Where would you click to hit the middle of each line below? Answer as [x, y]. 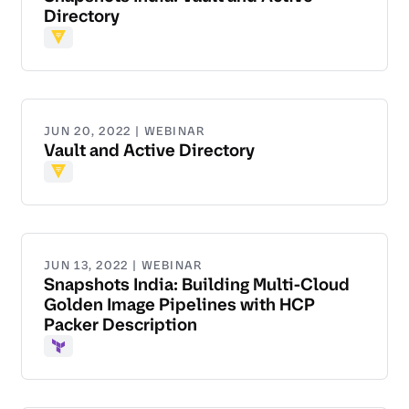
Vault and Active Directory [149, 151]
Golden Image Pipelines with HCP [179, 305]
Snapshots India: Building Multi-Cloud [197, 285]
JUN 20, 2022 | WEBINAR [125, 131]
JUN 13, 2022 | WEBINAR [123, 266]
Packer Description [121, 325]
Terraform [86, 357]
